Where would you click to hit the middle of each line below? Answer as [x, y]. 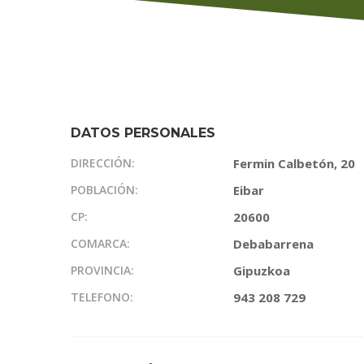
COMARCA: [100, 243]
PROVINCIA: [102, 270]
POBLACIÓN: [104, 190]
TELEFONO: [102, 297]
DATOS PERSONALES [143, 133]
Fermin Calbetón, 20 [294, 163]
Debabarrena [273, 244]
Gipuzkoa [262, 271]
